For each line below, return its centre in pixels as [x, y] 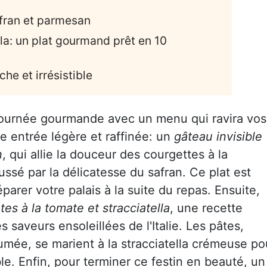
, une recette [206, 208]
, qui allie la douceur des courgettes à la [115, 154]
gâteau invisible [218, 136]
